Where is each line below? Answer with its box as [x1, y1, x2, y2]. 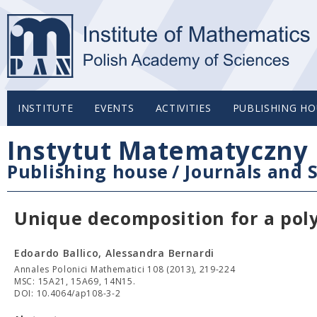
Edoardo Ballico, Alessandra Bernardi [14, 246, 215, 260]
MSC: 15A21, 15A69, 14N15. [14, 275, 136, 287]
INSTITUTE [18, 101, 74, 115]
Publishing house [7, 159, 169, 183]
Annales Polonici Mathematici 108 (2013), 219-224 [14, 263, 236, 275]
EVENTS [94, 101, 134, 115]
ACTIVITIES [155, 101, 212, 115]
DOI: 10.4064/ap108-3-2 [14, 287, 121, 299]
